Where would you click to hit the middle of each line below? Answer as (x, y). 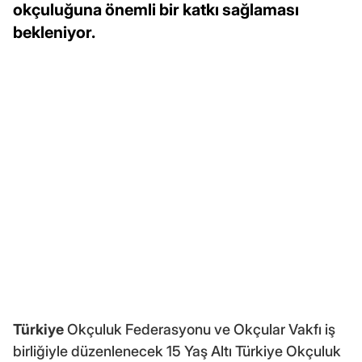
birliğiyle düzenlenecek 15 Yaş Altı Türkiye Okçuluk (177, 351)
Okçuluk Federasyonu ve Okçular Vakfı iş (200, 329)
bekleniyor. (54, 32)
